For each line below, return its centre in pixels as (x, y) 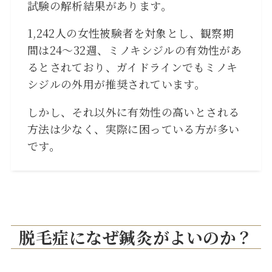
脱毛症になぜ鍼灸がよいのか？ (136, 237)
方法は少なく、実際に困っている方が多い (133, 129)
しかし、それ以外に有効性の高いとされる (133, 112)
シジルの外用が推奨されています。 (116, 84)
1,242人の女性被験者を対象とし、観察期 (131, 33)
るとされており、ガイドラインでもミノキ (132, 67)
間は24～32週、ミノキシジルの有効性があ (134, 50)
